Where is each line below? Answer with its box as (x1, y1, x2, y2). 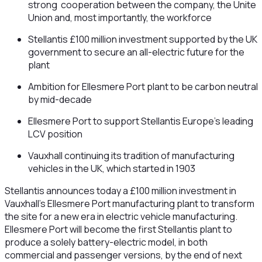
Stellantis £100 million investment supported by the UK (27, 33, 257, 46)
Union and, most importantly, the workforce (27, 11, 212, 24)
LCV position (27, 127, 82, 140)
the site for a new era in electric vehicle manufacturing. (4, 210, 239, 223)
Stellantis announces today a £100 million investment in (4, 184, 236, 197)
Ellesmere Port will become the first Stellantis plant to (4, 223, 232, 236)
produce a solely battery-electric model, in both (4, 236, 208, 249)
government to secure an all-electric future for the (27, 46, 244, 58)
